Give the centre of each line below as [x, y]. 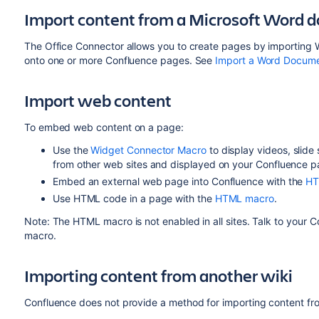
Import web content [98, 100]
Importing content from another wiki [158, 276]
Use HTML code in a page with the [134, 198]
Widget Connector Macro [148, 150]
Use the [72, 150]
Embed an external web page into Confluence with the [179, 181]
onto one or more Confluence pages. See [120, 60]
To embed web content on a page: [104, 127]
